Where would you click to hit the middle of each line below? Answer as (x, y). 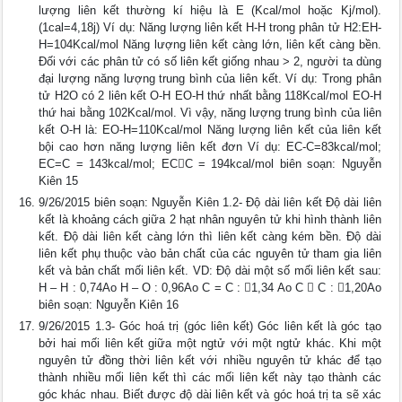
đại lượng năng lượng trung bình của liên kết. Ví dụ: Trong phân (210, 79)
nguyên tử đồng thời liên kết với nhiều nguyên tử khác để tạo (210, 360)
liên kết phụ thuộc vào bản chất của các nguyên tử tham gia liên (210, 253)
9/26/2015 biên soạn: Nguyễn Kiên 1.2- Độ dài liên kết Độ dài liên (210, 202)
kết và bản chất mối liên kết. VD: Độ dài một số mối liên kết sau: (210, 271)
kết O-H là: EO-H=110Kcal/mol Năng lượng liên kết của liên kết (210, 130)
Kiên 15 (59, 181)
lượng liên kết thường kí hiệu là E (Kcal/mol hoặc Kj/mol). (210, 10)
